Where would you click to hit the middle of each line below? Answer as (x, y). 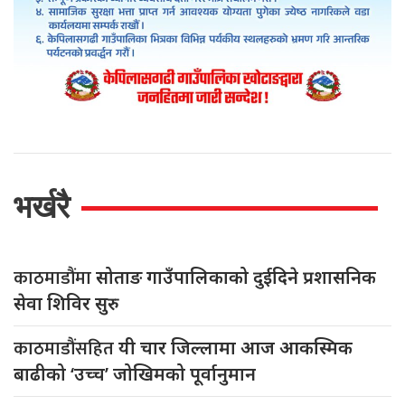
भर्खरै (42, 206)
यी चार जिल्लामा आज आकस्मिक (235, 347)
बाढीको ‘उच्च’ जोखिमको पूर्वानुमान (135, 373)
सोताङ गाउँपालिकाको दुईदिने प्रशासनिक (236, 277)
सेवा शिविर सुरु (66, 303)
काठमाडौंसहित (66, 348)
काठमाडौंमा (55, 278)
